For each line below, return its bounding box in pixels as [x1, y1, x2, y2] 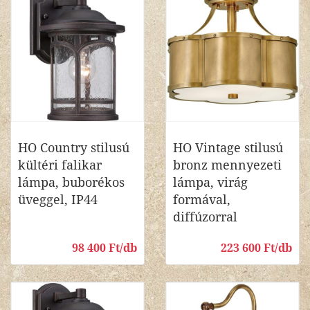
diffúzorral [173, 210, 237, 224]
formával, [173, 192, 230, 207]
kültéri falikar [18, 158, 102, 172]
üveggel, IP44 [18, 192, 98, 207]
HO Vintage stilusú [173, 140, 283, 155]
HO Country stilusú [18, 140, 129, 155]
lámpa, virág [173, 175, 248, 190]
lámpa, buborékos [18, 175, 125, 190]
